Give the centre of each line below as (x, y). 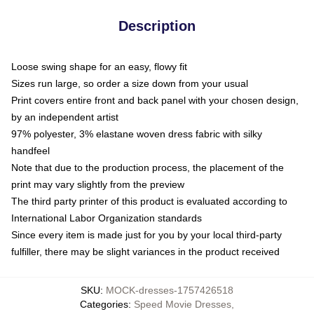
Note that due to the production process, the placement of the (148, 168)
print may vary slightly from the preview (98, 184)
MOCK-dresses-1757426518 (170, 290)
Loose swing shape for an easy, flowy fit (99, 67)
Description (157, 26)
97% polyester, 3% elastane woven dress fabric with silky (137, 134)
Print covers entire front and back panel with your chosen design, (155, 100)
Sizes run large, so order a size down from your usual (130, 83)
